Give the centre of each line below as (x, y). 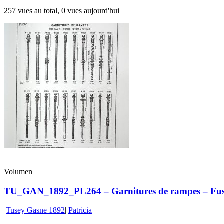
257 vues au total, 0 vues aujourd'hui (62, 11)
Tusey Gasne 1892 (35, 210)
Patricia (80, 210)
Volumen (18, 172)
